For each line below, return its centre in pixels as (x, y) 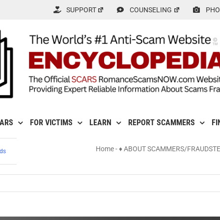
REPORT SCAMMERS (161, 123)
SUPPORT (81, 10)
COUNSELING (151, 10)
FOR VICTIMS (51, 123)
